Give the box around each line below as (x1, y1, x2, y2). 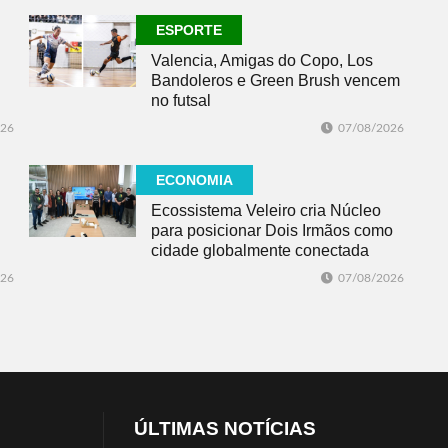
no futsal (151, 92, 211, 110)
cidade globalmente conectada (151, 242, 369, 260)
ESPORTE (156, 22, 222, 39)
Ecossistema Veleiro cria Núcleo (151, 202, 381, 220)
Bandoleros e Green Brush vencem (151, 72, 400, 90)
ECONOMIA (156, 172, 233, 189)
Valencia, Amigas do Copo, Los (151, 52, 373, 70)
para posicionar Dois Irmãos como (151, 222, 393, 240)
